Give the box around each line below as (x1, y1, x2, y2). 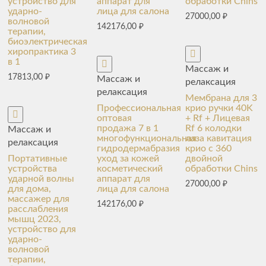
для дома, (8, 183, 52, 194)
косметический (96, 163, 163, 173)
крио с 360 (185, 143, 232, 153)
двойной (185, 153, 223, 163)
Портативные (8, 153, 68, 163)
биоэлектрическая (8, 37, 88, 46)
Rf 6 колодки (185, 123, 242, 133)
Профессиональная (96, 103, 181, 113)
